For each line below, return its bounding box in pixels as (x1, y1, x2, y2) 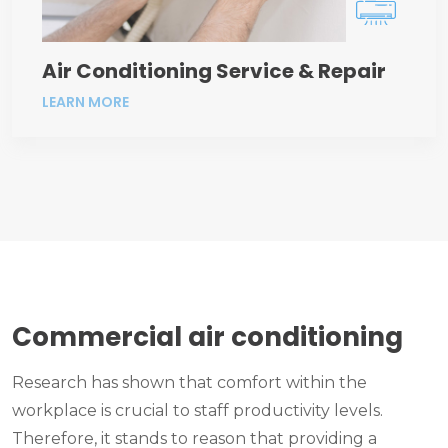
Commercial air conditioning (12, 319, 403, 356)
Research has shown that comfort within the (12, 373, 367, 393)
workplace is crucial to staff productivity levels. (12, 401, 383, 421)
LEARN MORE (42, 91, 129, 112)
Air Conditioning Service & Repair (42, 56, 386, 85)
